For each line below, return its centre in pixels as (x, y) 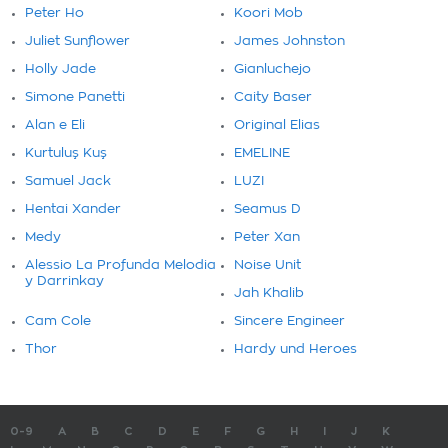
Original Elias (277, 125)
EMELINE (262, 153)
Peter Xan (267, 237)
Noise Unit (267, 265)
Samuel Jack (68, 181)
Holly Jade (60, 69)
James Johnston (289, 41)
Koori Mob (268, 13)
